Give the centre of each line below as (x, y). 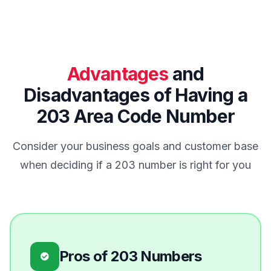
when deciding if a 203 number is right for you (135, 165)
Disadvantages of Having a (135, 95)
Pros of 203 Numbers (131, 256)
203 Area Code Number (135, 116)
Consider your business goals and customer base (135, 146)
